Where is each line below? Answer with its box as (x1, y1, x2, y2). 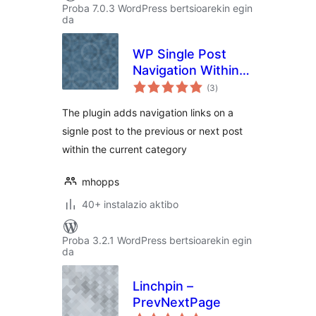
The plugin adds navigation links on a (62, 107, 233, 119)
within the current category (62, 143, 187, 155)
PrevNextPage (133, 295, 221, 310)
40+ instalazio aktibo (82, 198, 178, 210)
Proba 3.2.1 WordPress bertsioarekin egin (62, 234, 252, 246)
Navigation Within (133, 63, 239, 78)
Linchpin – (133, 279, 193, 293)
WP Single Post (133, 47, 226, 61)
